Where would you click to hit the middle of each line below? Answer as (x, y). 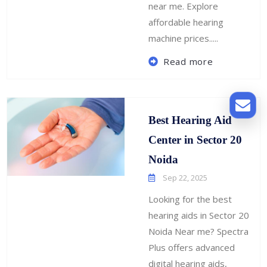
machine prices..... (184, 38)
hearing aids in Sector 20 (199, 215)
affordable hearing (186, 22)
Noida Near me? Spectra (199, 232)
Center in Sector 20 (195, 140)
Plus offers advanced (192, 248)
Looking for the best (190, 199)
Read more (188, 62)
